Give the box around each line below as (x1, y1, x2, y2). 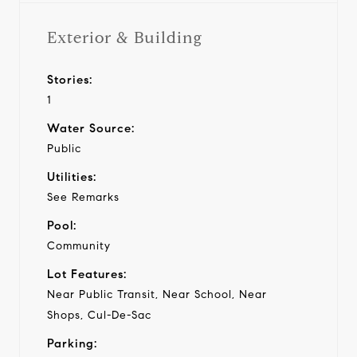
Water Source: (47, 120, 135, 135)
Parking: (47, 335, 97, 351)
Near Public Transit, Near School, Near (47, 287, 267, 301)
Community (47, 238, 111, 253)
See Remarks (47, 190, 120, 204)
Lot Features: (47, 266, 127, 281)
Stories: (47, 72, 92, 87)
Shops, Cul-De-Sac (47, 308, 151, 322)
